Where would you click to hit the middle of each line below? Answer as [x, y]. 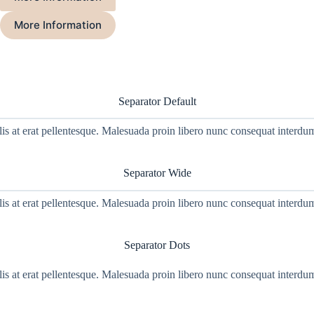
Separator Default [157, 101]
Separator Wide [157, 173]
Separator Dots [157, 245]
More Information [58, 25]
